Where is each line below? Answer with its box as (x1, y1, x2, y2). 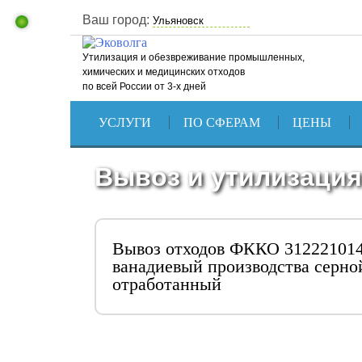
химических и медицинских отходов (82, 66, 245, 78)
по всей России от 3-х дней (82, 81, 206, 92)
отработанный (112, 274, 221, 294)
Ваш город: (82, 13, 149, 27)
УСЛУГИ (98, 116, 151, 129)
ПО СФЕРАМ (183, 116, 260, 129)
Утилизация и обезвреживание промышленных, (82, 52, 305, 63)
